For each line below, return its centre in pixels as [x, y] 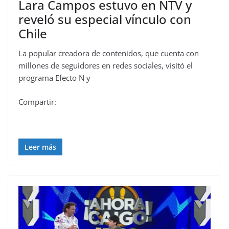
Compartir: [37, 101]
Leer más [40, 147]
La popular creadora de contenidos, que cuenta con [109, 53]
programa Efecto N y [54, 78]
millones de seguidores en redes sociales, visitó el [106, 66]
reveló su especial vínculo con [105, 19]
